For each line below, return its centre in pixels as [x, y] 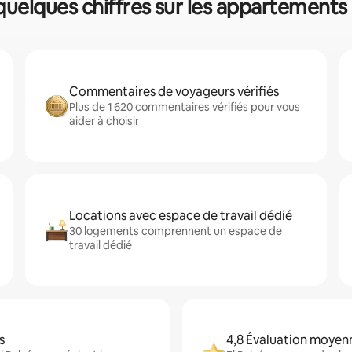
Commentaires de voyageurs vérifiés [174, 92]
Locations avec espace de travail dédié [181, 216]
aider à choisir [104, 121]
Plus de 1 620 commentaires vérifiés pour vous [185, 107]
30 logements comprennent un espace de [176, 231]
